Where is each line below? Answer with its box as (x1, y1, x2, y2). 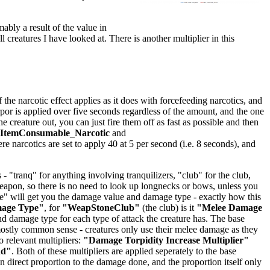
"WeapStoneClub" (62, 202, 140, 213)
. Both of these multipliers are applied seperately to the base (11, 245, 236, 256)
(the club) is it (140, 202, 196, 213)
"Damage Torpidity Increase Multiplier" (83, 234, 249, 245)
